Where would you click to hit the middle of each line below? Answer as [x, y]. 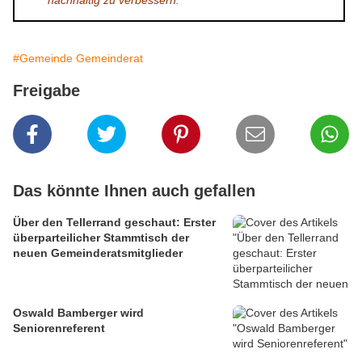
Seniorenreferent [59, 328]
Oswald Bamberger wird [78, 313]
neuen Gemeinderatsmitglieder [98, 253]
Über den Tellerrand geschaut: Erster [114, 223]
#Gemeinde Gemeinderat [78, 59]
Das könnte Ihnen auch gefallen [134, 191]
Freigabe [46, 91]
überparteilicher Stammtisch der [101, 238]
